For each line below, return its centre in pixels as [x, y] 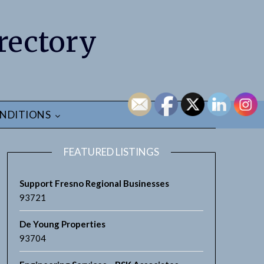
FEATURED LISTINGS [111, 152]
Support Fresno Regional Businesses [94, 183]
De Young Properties [62, 224]
